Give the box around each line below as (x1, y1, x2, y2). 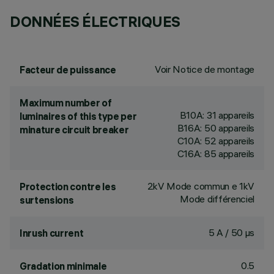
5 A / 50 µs (208, 226, 254, 239)
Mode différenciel (180, 193, 254, 205)
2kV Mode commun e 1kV (147, 180, 254, 192)
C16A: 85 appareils (177, 147, 254, 160)
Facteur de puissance (20, 64, 116, 76)
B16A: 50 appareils (177, 122, 254, 134)
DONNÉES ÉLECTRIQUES (10, 12, 180, 31)
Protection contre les (20, 180, 116, 193)
